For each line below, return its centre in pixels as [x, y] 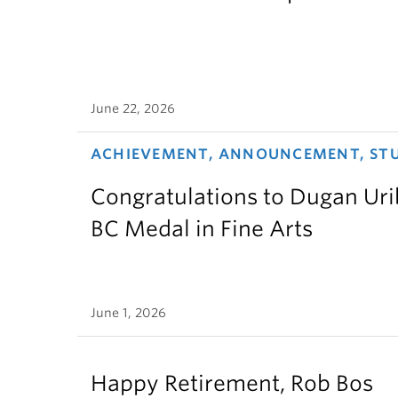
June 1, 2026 [128, 313]
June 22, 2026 [133, 108]
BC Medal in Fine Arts [202, 228]
